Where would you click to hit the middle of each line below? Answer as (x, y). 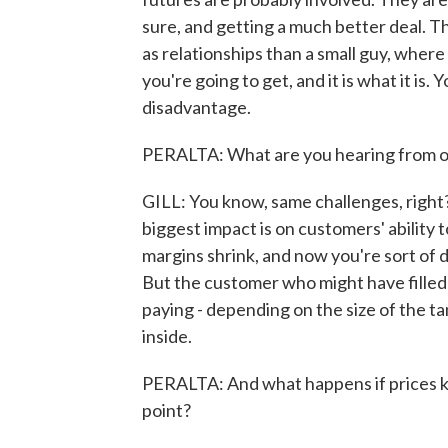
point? (166, 410)
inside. (167, 336)
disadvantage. (196, 107)
